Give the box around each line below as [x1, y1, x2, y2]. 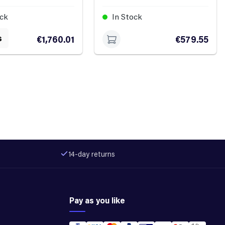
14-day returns [68, 149, 115, 159]
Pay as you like [69, 195, 125, 206]
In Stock [110, 11, 143, 22]
